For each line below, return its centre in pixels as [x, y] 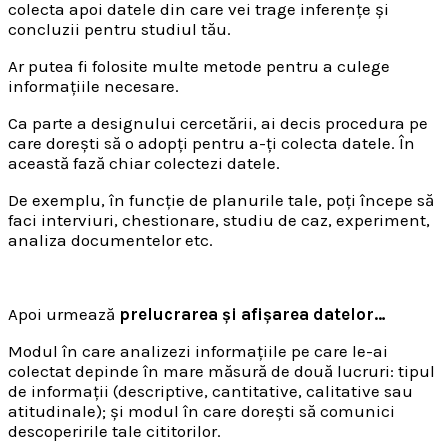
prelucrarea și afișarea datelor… [252, 314]
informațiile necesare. [93, 86]
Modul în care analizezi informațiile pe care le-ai [198, 351]
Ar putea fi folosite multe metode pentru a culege [199, 66]
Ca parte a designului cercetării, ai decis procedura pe [218, 123]
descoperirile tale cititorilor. [114, 431]
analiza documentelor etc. [110, 240]
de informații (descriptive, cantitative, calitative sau [210, 391]
